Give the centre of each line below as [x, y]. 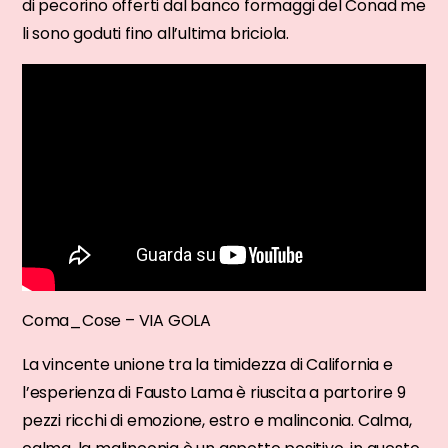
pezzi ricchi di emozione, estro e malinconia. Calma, [217, 420]
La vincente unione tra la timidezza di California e [207, 364]
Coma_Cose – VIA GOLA [116, 320]
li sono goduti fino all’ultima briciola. [156, 33]
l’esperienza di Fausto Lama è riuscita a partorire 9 [214, 392]
